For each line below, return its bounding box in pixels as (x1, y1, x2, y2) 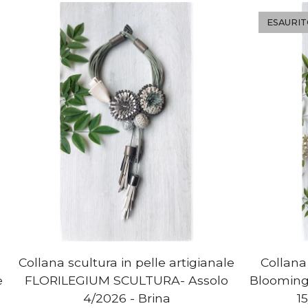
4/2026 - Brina (82, 291, 170, 305)
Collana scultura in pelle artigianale (19, 255, 234, 269)
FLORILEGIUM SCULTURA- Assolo (25, 273, 228, 287)
